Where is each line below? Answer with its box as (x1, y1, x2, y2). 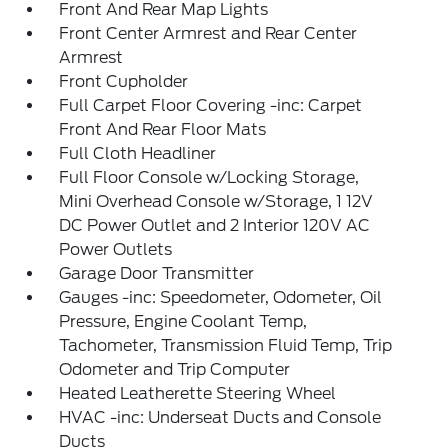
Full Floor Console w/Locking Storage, (59, 168, 360, 187)
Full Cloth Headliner (59, 144, 217, 163)
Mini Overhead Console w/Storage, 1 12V (59, 192, 374, 211)
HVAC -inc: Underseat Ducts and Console (59, 408, 382, 427)
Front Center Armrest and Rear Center (59, 24, 358, 43)
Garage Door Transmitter (59, 264, 255, 283)
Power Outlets (59, 240, 173, 259)
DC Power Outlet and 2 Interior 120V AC (59, 216, 371, 235)
